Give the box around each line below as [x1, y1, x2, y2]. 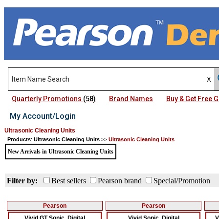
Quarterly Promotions [12, 95, 83, 103]
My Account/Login [10, 111, 76, 121]
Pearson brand [98, 176, 142, 185]
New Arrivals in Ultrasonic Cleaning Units [8, 148, 113, 155]
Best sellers [51, 176, 86, 185]
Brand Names [109, 95, 153, 103]
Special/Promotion [153, 176, 210, 185]
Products [7, 136, 31, 142]
